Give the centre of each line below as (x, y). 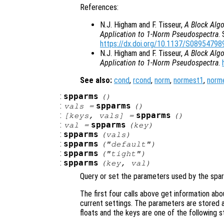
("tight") (123, 153)
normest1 (188, 80)
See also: (96, 80)
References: (99, 7)
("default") (128, 144)
